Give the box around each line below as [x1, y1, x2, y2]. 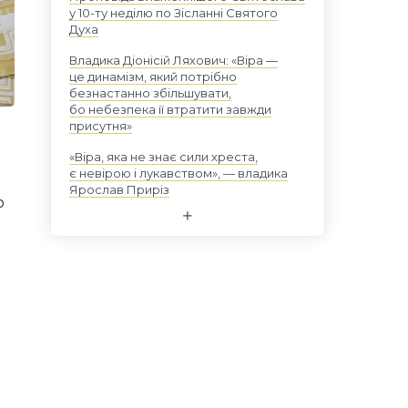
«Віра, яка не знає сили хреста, [69, 149, 258, 164]
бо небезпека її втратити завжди [69, 102, 271, 117]
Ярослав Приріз [69, 182, 169, 197]
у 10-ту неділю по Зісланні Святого [69, 5, 278, 20]
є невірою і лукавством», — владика [69, 166, 288, 180]
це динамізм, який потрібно [69, 69, 237, 84]
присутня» [69, 118, 132, 133]
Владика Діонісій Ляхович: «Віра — [69, 53, 278, 67]
